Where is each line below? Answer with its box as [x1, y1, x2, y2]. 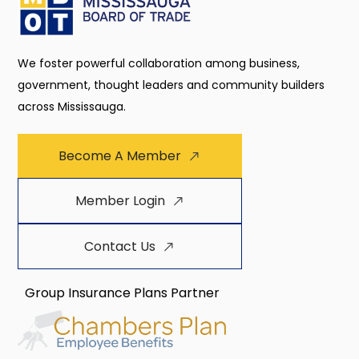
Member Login [75, 192, 165, 211]
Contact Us [84, 237, 156, 256]
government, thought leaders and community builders [18, 77, 325, 94]
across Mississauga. [18, 99, 127, 115]
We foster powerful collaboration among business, [18, 55, 301, 72]
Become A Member [58, 147, 182, 166]
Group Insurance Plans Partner [24, 284, 220, 303]
